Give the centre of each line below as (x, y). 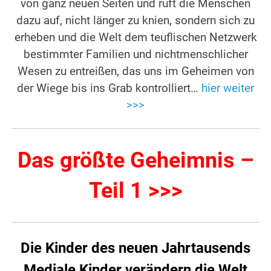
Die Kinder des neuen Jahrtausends (135, 248)
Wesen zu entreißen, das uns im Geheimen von (135, 72)
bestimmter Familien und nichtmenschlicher (135, 55)
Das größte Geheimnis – (135, 161)
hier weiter (228, 89)
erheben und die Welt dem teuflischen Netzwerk (135, 38)
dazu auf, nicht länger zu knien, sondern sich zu (135, 21)
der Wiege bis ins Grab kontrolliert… (109, 89)
